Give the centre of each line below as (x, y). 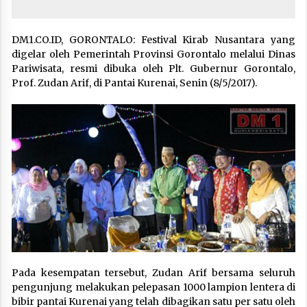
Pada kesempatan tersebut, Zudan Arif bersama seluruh (153, 272)
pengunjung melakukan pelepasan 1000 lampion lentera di (153, 287)
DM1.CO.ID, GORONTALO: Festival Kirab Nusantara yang (153, 39)
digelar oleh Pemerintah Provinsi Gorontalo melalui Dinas (153, 54)
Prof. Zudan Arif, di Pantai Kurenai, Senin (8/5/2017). (134, 83)
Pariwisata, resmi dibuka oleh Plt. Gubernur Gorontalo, (153, 68)
